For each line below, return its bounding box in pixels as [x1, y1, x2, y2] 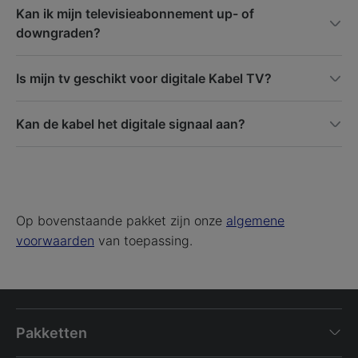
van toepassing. [94, 232, 193, 249]
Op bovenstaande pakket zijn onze [16, 212, 226, 229]
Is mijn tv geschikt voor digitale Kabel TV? [16, 70, 272, 86]
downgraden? [16, 24, 101, 41]
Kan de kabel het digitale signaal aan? [16, 115, 245, 132]
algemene [226, 212, 284, 229]
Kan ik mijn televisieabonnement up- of [16, 5, 254, 22]
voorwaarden [16, 232, 94, 249]
